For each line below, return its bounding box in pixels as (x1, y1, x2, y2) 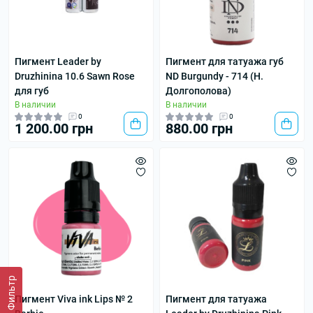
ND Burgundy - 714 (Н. (166, 71, 263, 82)
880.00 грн (166, 120, 233, 137)
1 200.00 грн (15, 120, 93, 137)
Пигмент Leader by (15, 56, 101, 67)
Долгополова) (166, 85, 231, 96)
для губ (15, 85, 49, 96)
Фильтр (6, 275, 17, 310)
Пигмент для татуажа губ (166, 56, 284, 67)
